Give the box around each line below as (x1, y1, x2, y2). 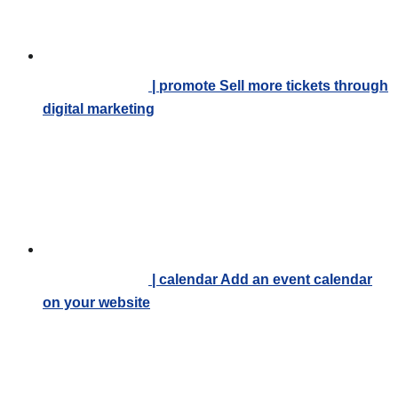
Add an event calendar (220, 272, 372, 287)
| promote (148, 78, 219, 93)
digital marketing (43, 101, 155, 116)
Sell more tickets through (219, 78, 388, 93)
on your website (43, 295, 150, 310)
